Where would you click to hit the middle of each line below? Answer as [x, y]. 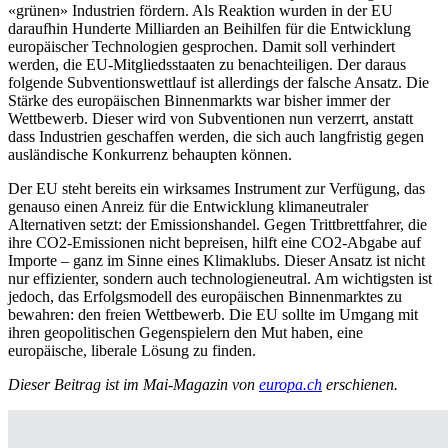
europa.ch [290, 385]
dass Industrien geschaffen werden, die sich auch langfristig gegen [216, 137]
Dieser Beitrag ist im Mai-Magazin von [133, 385]
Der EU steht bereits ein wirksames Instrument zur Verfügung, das [216, 189]
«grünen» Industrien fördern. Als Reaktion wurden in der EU [200, 11]
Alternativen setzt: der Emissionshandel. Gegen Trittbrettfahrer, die [217, 225]
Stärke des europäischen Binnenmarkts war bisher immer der [199, 101]
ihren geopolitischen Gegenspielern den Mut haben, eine [185, 333]
